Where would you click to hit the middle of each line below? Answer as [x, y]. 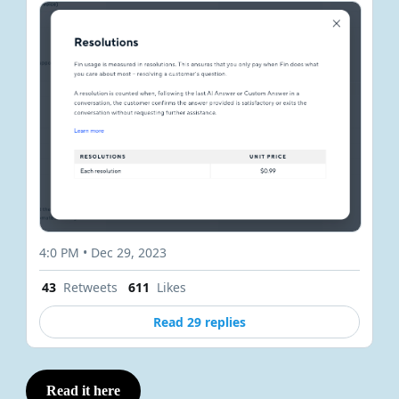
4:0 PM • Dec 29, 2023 [103, 252]
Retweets [90, 287]
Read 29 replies [199, 322]
